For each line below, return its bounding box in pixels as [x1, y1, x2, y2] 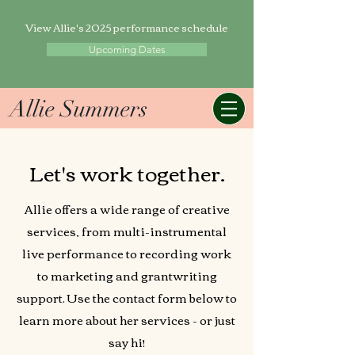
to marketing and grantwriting [36, 264, 217, 286]
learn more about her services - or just [18, 308, 235, 330]
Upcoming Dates [88, 44, 166, 55]
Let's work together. [29, 153, 225, 191]
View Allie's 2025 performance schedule [25, 17, 228, 36]
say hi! [109, 330, 145, 353]
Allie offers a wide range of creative [24, 197, 230, 219]
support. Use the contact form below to [17, 286, 237, 308]
